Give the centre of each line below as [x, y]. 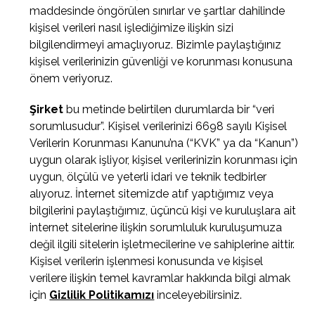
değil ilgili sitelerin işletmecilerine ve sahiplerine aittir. [162, 244]
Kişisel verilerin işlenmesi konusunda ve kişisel [147, 261]
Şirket [47, 109]
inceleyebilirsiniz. [200, 295]
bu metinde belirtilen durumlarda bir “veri [171, 109]
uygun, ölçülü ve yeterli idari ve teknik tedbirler [148, 177]
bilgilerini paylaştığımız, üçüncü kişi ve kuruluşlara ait [163, 211]
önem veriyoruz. [71, 78]
